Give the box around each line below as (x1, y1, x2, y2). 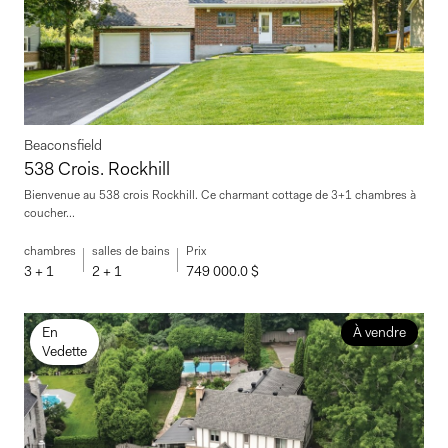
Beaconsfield (24, 136, 102, 155)
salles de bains (92, 243, 170, 260)
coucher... (24, 205, 75, 222)
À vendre (352, 323, 406, 342)
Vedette (42, 342, 87, 361)
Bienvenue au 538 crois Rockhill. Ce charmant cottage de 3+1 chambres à (24, 187, 416, 204)
